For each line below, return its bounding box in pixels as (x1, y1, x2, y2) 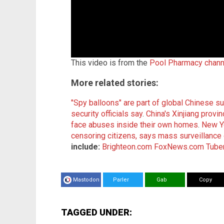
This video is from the (71, 57, 149, 67)
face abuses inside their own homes (71, 119, 198, 129)
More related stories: (71, 77, 158, 88)
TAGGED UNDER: (61, 206, 132, 217)
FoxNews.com (154, 141, 204, 151)
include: (71, 141, 100, 151)
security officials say (71, 108, 142, 118)
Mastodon (73, 176, 99, 183)
